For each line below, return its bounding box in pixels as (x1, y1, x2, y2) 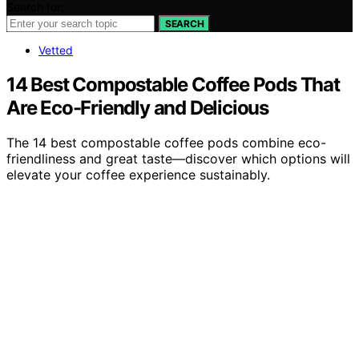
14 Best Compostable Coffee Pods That (6, 72, 340, 96)
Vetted (38, 42, 73, 57)
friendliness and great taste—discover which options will (6, 151, 350, 167)
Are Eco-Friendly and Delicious (6, 95, 268, 119)
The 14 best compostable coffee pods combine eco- (6, 135, 326, 151)
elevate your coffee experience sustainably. (6, 167, 270, 184)
